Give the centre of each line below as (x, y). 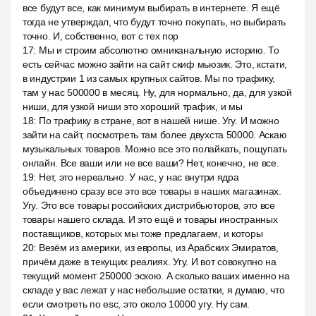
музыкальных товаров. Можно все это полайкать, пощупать (155, 149)
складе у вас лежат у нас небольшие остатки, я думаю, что (154, 290)
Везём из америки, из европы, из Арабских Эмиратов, (158, 248)
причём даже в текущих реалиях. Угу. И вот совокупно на (150, 262)
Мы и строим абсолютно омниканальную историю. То (159, 50)
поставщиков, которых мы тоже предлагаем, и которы (143, 233)
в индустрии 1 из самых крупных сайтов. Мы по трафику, (149, 78)
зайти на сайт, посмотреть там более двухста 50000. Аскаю (155, 135)
